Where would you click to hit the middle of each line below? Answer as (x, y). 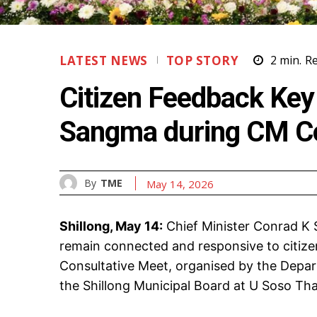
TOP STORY (202, 60)
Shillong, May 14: (111, 226)
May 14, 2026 (180, 184)
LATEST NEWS (104, 60)
